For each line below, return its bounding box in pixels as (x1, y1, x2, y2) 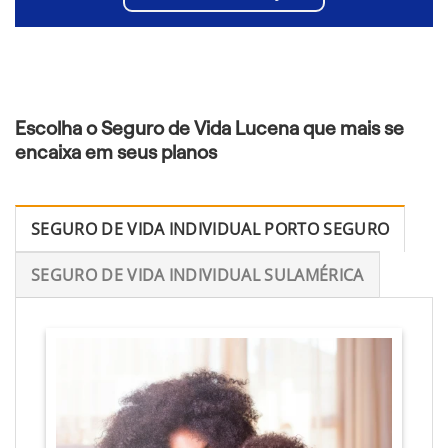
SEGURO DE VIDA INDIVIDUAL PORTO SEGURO (31, 217, 390, 240)
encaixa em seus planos (15, 141, 217, 163)
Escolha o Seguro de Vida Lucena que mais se (15, 117, 404, 139)
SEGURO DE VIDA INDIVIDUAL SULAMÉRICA (31, 263, 364, 286)
